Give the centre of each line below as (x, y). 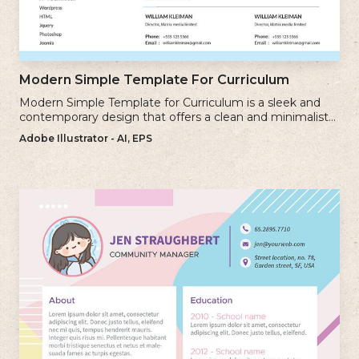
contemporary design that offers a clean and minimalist (174, 117)
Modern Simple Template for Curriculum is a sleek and (170, 102)
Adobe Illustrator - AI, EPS (86, 138)
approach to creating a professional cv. (127, 131)
